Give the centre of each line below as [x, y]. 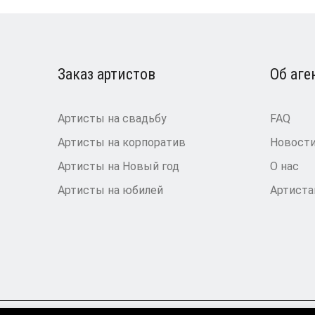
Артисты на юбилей [110, 191]
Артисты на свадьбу [112, 119]
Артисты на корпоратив [122, 143]
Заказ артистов [107, 75]
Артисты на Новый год [118, 167]
